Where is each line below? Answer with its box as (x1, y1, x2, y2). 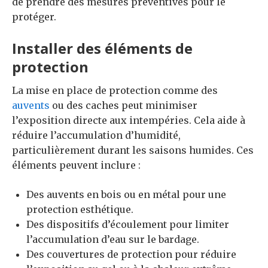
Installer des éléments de (12, 38, 193, 58)
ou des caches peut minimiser (50, 99, 197, 111)
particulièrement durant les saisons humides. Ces (12, 144, 254, 156)
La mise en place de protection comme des (12, 84, 218, 96)
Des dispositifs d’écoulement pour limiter (26, 218, 229, 230)
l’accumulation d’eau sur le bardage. (26, 233, 199, 245)
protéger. (12, 10, 56, 23)
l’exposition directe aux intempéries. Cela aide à (12, 114, 245, 126)
